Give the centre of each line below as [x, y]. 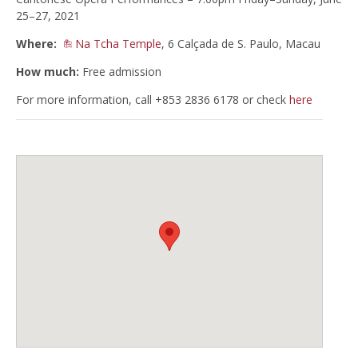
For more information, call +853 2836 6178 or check [153, 99]
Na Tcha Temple [118, 43]
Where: [36, 43]
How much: [48, 71]
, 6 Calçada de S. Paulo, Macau [241, 43]
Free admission [120, 71]
